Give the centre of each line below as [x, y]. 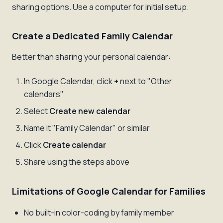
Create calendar [74, 145]
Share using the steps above [77, 162]
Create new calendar [90, 111]
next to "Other [145, 81]
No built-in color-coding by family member [99, 213]
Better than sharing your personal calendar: [91, 57]
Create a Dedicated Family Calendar [92, 36]
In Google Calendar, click [69, 81]
